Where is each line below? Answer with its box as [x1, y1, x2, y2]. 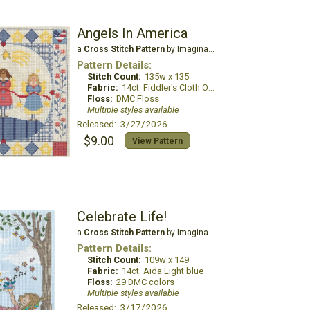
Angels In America [76, 25, 188, 42]
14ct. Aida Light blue [121, 266, 203, 276]
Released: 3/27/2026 [76, 118, 167, 129]
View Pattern [131, 136, 183, 146]
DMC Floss [116, 93, 159, 104]
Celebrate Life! [76, 208, 167, 225]
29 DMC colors [116, 277, 174, 287]
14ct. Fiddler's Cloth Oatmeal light [121, 82, 208, 93]
